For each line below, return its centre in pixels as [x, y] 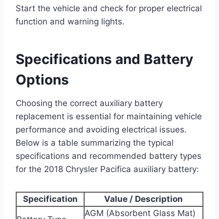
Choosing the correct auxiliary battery [89, 103]
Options [42, 79]
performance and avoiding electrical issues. [101, 129]
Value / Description [143, 199]
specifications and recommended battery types [109, 156]
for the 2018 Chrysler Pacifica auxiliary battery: [107, 169]
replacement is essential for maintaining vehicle [109, 116]
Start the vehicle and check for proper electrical [109, 8]
